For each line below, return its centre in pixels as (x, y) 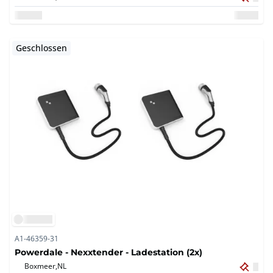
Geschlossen (41, 48)
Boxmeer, (41, 266)
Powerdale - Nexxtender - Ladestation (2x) (108, 252)
